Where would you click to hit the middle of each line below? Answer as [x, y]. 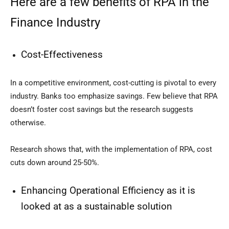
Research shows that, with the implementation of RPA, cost [111, 150]
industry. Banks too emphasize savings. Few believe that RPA [114, 96]
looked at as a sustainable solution [97, 207]
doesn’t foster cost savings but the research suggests [102, 110]
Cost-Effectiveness [62, 55]
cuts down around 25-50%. [55, 163]
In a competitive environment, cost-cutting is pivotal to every [113, 83]
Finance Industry [55, 23]
